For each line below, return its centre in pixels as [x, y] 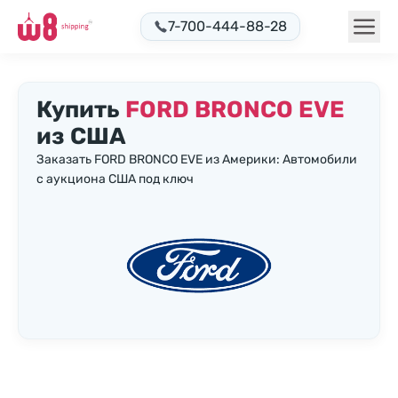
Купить [81, 110]
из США [81, 136]
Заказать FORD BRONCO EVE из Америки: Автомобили [197, 159]
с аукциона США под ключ [115, 179]
